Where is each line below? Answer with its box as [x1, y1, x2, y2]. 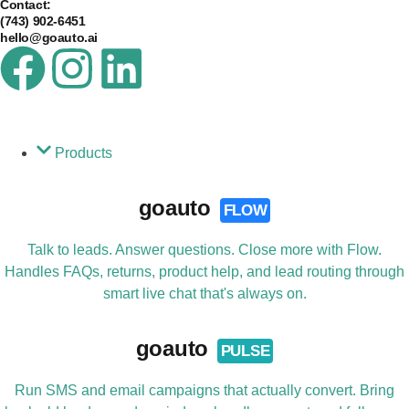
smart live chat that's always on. [102, 286, 307, 302]
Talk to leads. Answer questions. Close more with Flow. [27, 242, 382, 258]
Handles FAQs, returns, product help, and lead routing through [5, 264, 404, 280]
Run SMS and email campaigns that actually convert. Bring [15, 383, 394, 399]
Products [55, 145, 112, 162]
